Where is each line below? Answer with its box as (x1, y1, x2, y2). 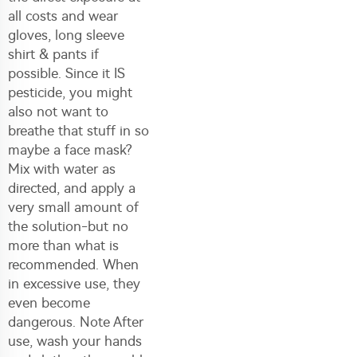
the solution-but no (8, 218, 128, 234)
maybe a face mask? (8, 141, 131, 158)
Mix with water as (8, 160, 116, 177)
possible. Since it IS (8, 65, 125, 81)
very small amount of (8, 198, 139, 215)
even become (8, 294, 90, 311)
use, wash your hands (8, 332, 142, 349)
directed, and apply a (8, 179, 135, 196)
